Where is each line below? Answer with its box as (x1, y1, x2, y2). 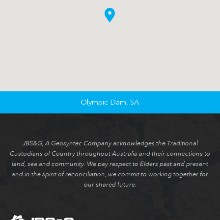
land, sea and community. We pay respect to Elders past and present (12, 160, 208, 168)
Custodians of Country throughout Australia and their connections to (10, 149, 210, 158)
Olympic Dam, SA (81, 97, 139, 107)
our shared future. (83, 180, 137, 189)
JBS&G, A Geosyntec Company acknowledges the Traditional (22, 139, 198, 147)
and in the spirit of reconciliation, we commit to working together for (12, 170, 208, 178)
